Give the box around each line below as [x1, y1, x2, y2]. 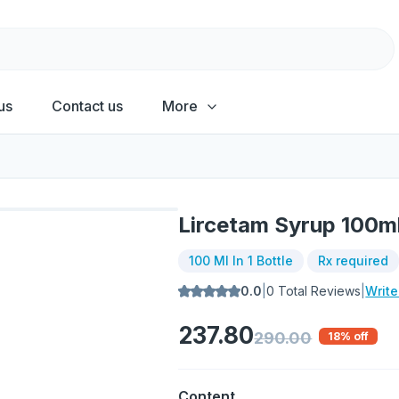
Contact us [52, 97, 123, 115]
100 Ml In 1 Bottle [189, 253, 294, 268]
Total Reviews [274, 283, 362, 298]
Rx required [318, 253, 389, 268]
